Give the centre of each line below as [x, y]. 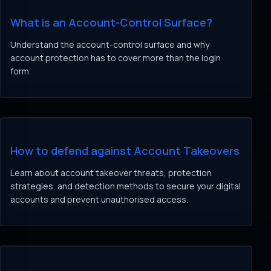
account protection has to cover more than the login [116, 58]
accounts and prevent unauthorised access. [99, 199]
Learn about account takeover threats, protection [111, 173]
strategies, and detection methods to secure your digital [126, 186]
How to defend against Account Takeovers [125, 151]
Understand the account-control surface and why [110, 44]
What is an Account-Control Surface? [111, 22]
